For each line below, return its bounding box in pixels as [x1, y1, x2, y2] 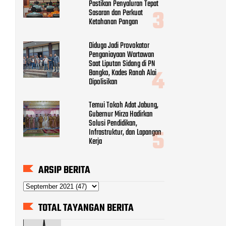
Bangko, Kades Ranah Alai [89, 66, 156, 80]
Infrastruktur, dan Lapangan [89, 126, 161, 140]
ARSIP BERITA [38, 162, 90, 178]
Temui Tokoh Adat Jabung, [89, 99, 158, 112]
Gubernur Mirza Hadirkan [89, 108, 153, 122]
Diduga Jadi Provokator [89, 39, 149, 52]
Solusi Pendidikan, [89, 117, 137, 131]
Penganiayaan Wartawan [89, 48, 154, 62]
